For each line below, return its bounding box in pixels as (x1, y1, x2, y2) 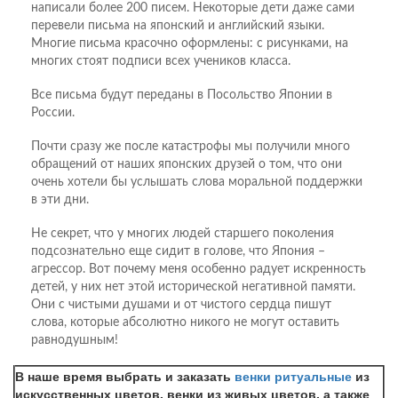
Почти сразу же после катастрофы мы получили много (31, 139, 350, 153)
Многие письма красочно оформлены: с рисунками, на (31, 36, 348, 50)
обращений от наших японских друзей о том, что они (31, 157, 342, 171)
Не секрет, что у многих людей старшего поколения (31, 227, 334, 240)
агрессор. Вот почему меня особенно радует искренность (31, 262, 366, 275)
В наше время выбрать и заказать (15, 366, 235, 385)
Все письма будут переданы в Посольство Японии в (31, 88, 332, 101)
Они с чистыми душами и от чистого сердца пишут (31, 298, 331, 311)
